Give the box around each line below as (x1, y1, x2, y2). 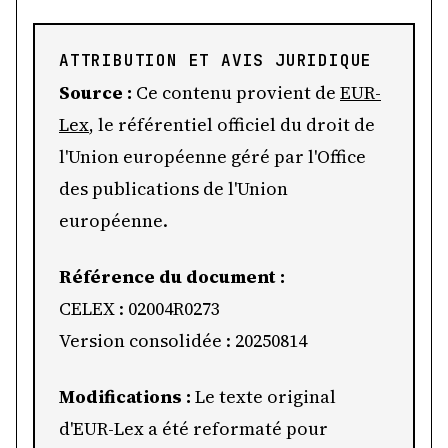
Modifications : (59, 384, 191, 409)
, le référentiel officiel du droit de (89, 112, 375, 137)
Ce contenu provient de (132, 80, 340, 105)
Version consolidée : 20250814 (59, 328, 307, 353)
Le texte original (191, 384, 336, 409)
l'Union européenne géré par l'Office (59, 144, 366, 169)
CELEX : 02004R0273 (59, 296, 220, 321)
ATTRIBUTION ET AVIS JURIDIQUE (59, 50, 373, 71)
